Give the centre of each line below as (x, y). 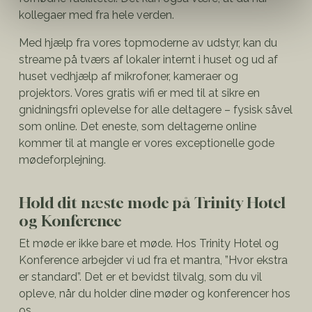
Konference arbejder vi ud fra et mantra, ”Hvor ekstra (153, 260)
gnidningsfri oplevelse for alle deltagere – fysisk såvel (156, 110)
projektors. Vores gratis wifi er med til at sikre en (139, 93)
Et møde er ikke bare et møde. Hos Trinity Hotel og (149, 243)
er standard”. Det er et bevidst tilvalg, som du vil (140, 277)
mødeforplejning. (62, 160)
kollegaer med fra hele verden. (96, 15)
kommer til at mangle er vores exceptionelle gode (147, 143)
